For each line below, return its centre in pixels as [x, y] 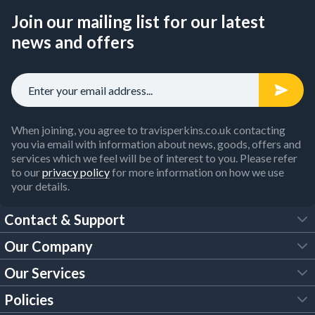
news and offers [73, 42]
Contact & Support [65, 219]
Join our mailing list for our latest [138, 21]
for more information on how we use [197, 172]
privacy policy [76, 172]
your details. [40, 186]
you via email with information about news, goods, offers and [156, 144]
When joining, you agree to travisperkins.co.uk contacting [148, 130]
